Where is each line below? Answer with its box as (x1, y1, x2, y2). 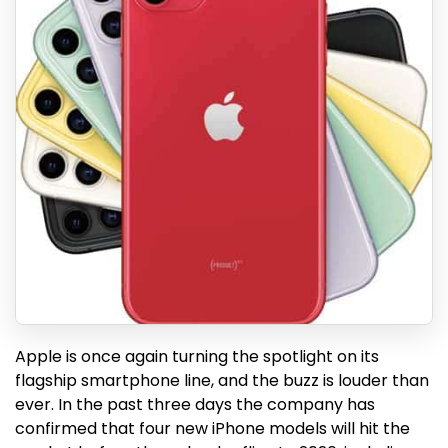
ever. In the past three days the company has (15, 393, 375, 416)
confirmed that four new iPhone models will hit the (15, 417, 410, 440)
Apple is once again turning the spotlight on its (15, 345, 379, 368)
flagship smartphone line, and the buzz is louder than (15, 369, 429, 392)
